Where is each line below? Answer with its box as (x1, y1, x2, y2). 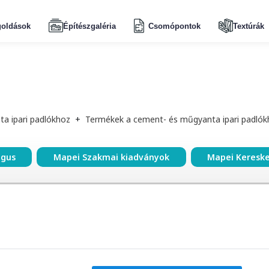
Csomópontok (148, 21, 201, 31)
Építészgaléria (62, 21, 116, 31)
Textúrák (232, 21, 264, 31)
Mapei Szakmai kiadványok (53, 151, 169, 163)
